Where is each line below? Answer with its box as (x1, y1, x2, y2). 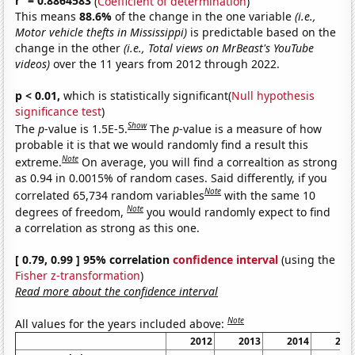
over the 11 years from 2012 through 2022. (50, 56, 281, 72)
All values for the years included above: (15, 315, 228, 331)
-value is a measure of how (179, 120, 323, 136)
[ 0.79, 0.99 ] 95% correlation (15, 251, 174, 267)
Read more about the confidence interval (15, 283, 219, 299)
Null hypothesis (231, 88, 315, 104)
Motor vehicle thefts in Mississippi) (15, 25, 188, 40)
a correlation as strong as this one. (15, 219, 200, 235)
